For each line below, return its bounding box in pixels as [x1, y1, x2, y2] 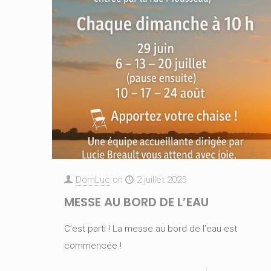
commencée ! [64, 240, 122, 251]
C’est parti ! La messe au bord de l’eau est [64, 223, 237, 234]
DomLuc [75, 174, 110, 185]
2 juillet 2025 [136, 174, 186, 185]
